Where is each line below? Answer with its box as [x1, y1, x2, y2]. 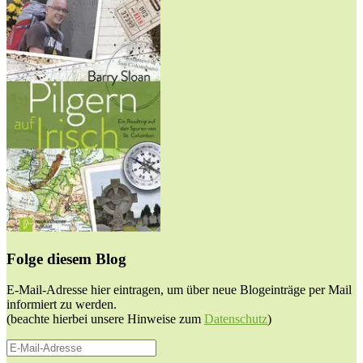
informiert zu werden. [6, 297, 117, 312]
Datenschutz [204, 312, 267, 327]
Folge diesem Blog [6, 250, 126, 267]
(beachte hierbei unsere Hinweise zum [6, 312, 204, 327]
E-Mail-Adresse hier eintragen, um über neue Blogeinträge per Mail [6, 283, 352, 297]
